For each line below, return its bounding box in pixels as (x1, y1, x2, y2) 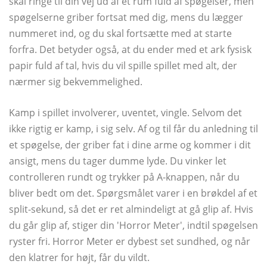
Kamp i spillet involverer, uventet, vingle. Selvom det (9, 106, 242, 120)
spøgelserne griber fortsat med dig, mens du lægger (9, 11, 243, 24)
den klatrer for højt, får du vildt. (9, 251, 150, 265)
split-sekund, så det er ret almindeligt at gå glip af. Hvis (9, 203, 253, 216)
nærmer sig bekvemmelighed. (9, 75, 142, 89)
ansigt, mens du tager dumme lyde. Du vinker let (9, 154, 226, 168)
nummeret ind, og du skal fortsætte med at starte (9, 27, 232, 41)
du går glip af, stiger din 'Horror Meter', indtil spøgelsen (9, 219, 258, 232)
